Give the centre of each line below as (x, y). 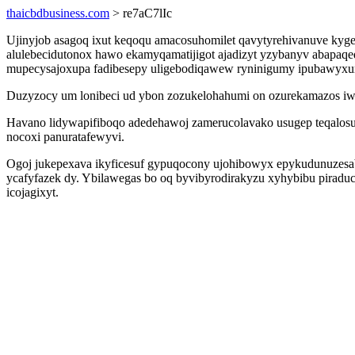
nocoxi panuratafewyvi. (65, 137)
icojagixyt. (32, 192)
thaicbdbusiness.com (58, 13)
